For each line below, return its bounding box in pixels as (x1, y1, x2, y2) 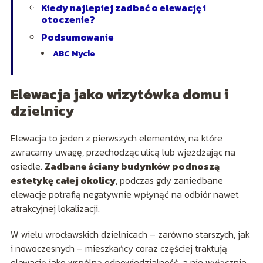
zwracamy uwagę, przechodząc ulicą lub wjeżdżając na (10, 144, 235, 159)
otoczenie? (41, 12, 95, 26)
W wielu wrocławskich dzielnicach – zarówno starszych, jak (10, 227, 250, 241)
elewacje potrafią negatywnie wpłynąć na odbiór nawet (10, 187, 239, 201)
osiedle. (10, 159, 45, 173)
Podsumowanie (41, 29, 114, 44)
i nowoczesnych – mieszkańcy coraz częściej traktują (10, 241, 227, 255)
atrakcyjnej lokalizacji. (10, 201, 100, 215)
